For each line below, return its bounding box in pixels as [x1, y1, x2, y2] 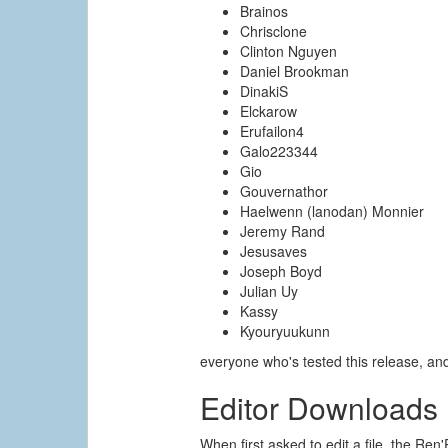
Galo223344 [240, 141, 319, 162]
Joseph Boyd [240, 261, 323, 282]
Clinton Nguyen [240, 41, 338, 62]
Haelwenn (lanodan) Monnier [240, 201, 425, 222]
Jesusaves [240, 241, 308, 262]
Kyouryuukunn [240, 321, 331, 342]
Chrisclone [240, 21, 308, 42]
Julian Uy [240, 281, 299, 302]
